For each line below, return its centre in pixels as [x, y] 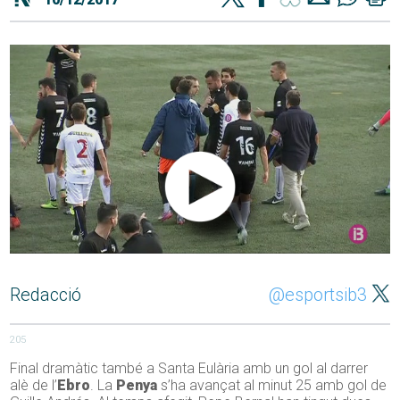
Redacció [46, 295]
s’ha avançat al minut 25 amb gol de [272, 386]
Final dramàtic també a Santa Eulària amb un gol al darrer [189, 369]
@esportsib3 [317, 295]
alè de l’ [34, 386]
